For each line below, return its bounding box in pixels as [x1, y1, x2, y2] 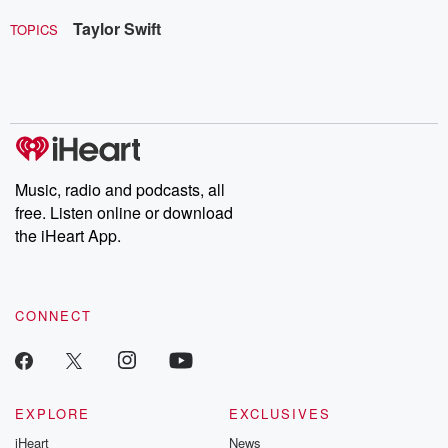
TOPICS [10, 19, 58, 39]
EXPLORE [15, 403, 90, 423]
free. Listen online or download [15, 200, 233, 224]
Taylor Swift [73, 16, 161, 40]
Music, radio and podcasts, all [15, 177, 225, 201]
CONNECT [15, 305, 92, 325]
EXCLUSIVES [229, 403, 331, 423]
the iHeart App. [15, 223, 121, 247]
